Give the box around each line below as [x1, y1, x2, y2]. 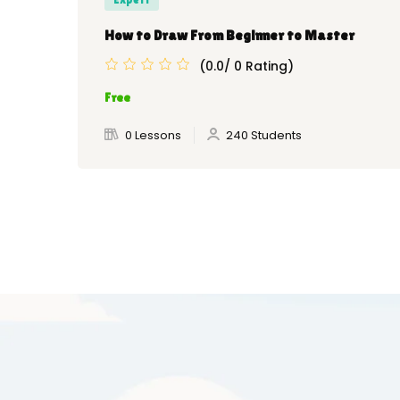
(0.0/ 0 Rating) [199, 56, 294, 75]
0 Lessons [125, 127, 181, 145]
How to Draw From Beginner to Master [104, 27, 354, 45]
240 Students [226, 127, 302, 145]
